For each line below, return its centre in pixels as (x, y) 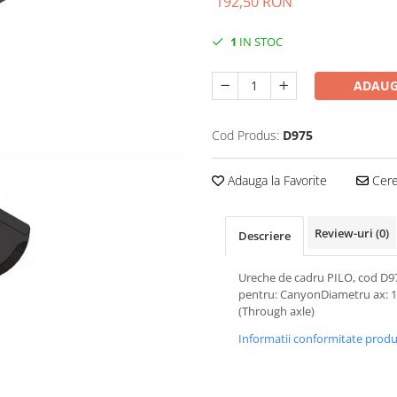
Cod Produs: (245, 135)
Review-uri (345, 233)
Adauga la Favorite (276, 180)
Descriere (265, 235)
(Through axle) (276, 311)
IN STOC (260, 41)
